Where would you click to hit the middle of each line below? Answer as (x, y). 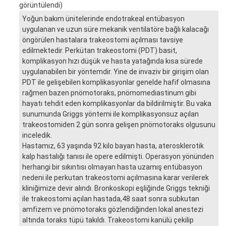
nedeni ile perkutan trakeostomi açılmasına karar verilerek (116, 177)
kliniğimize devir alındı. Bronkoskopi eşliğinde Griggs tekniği (116, 188)
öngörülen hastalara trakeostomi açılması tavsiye (103, 40)
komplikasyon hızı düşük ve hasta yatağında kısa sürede (112, 61)
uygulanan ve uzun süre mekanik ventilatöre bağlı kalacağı (116, 29)
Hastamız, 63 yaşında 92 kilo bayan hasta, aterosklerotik (113, 146)
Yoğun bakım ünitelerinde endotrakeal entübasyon (103, 18)
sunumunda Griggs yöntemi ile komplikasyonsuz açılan (110, 114)
